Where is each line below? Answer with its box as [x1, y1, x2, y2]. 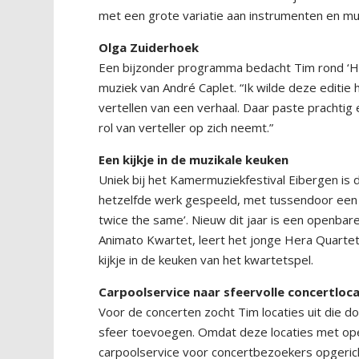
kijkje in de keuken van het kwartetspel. [99, 252, 314, 268]
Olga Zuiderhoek [99, 39, 200, 56]
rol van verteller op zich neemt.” [99, 119, 274, 136]
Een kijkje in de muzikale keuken [99, 151, 289, 168]
